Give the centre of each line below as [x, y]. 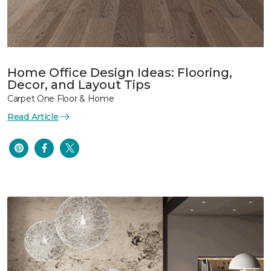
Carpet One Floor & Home [61, 98]
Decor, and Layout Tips [79, 84]
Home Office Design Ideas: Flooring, [120, 72]
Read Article [33, 116]
